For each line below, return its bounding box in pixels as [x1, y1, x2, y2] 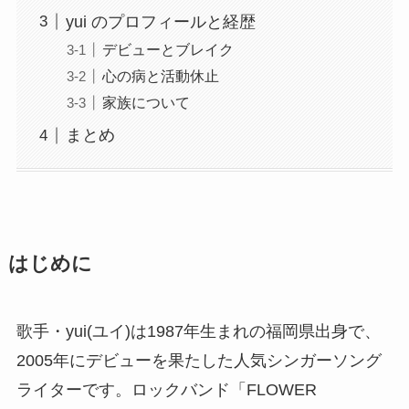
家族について [101, 94, 190, 111]
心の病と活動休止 [101, 68, 219, 85]
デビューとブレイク [101, 41, 234, 58]
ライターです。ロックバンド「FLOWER [16, 381, 317, 400]
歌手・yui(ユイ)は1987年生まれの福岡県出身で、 [16, 322, 381, 341]
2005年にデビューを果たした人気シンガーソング [16, 351, 382, 371]
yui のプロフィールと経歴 [65, 13, 256, 31]
